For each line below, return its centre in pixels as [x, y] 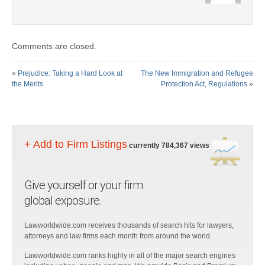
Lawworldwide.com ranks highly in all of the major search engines [130, 256]
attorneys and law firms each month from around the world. [118, 236]
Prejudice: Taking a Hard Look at [70, 73]
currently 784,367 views [169, 146]
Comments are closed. [54, 46]
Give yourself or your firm [83, 185]
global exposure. [63, 201]
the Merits [28, 84]
